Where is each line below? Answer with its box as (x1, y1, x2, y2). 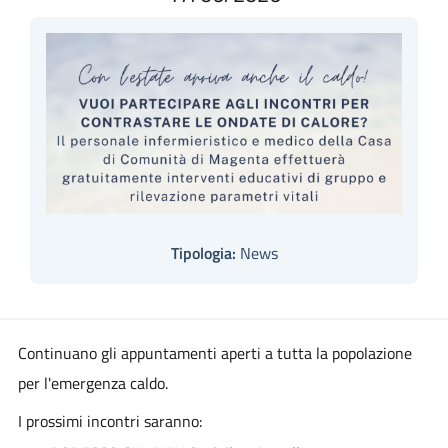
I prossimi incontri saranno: (17, 408, 202, 433)
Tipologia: (170, 241, 236, 266)
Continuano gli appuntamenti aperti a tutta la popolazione (17, 340, 412, 365)
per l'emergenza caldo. (17, 370, 168, 395)
